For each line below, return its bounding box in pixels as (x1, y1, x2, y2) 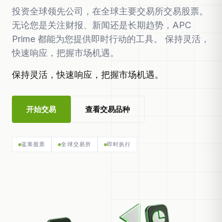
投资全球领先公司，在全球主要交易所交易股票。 (12, 6, 208, 16)
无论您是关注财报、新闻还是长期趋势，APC (12, 20, 191, 30)
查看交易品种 (85, 105, 130, 114)
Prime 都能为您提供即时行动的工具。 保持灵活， (12, 34, 210, 44)
